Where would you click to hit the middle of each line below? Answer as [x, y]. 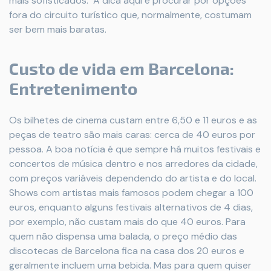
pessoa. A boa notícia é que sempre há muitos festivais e [135, 149]
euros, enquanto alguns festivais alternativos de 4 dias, [131, 207]
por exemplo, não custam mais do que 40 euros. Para [127, 221]
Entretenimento [73, 88]
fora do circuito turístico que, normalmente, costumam [130, 15]
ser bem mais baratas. [58, 29]
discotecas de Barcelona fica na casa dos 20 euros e [127, 250]
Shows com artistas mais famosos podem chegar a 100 [131, 192]
